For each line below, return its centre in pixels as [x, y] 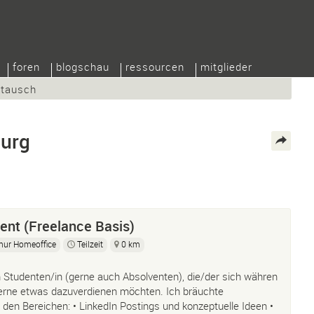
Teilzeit [90, 244]
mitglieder [226, 67]
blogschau [83, 67]
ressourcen [155, 67]
